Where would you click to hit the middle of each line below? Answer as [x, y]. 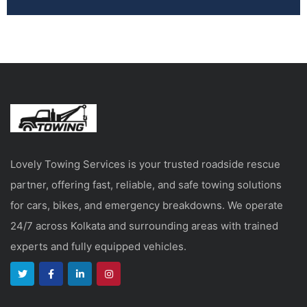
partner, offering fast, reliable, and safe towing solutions [146, 185]
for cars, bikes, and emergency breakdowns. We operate [147, 206]
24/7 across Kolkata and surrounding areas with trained [144, 226]
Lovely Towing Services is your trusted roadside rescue [145, 164]
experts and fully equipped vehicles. [98, 247]
